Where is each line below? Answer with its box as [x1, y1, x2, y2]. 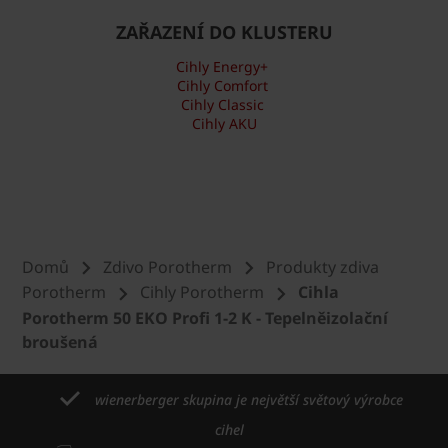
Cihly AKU [191, 113, 257, 133]
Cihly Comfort [176, 75, 268, 95]
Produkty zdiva [266, 255, 379, 278]
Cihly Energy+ [176, 56, 268, 76]
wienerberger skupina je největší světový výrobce [95, 390, 403, 410]
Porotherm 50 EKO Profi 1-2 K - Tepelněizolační [22, 307, 388, 330]
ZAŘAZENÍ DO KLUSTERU [115, 20, 333, 45]
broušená [22, 331, 98, 354]
